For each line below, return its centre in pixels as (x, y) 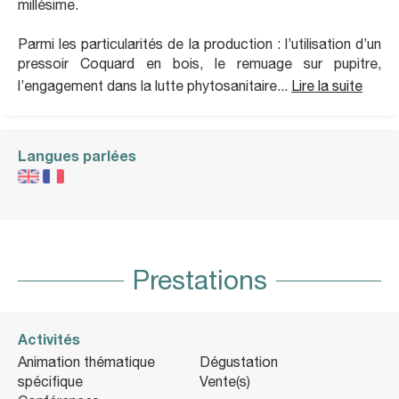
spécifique (50, 381)
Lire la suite (327, 85)
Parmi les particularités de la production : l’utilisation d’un (199, 43)
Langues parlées (77, 155)
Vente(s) (225, 381)
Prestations (199, 279)
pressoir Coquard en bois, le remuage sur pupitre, (199, 63)
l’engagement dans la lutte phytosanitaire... (155, 85)
